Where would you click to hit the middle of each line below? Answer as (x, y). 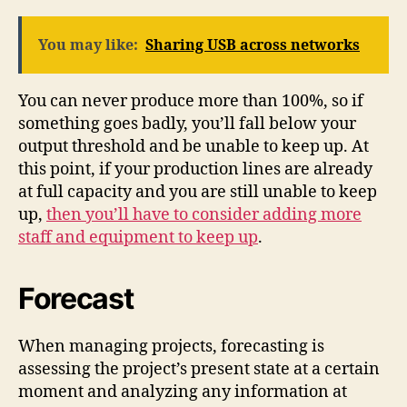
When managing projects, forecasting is (171, 347)
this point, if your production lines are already (195, 170)
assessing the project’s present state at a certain (199, 370)
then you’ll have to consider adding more (204, 215)
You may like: (88, 46)
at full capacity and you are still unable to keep (198, 193)
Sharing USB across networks (253, 46)
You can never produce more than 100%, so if (191, 102)
